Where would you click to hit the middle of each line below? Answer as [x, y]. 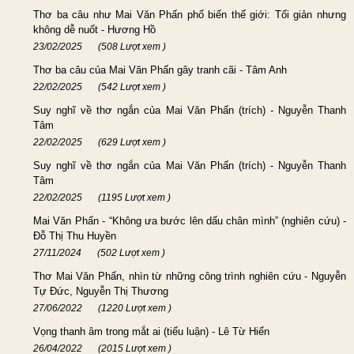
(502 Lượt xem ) [131, 252]
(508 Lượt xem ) [132, 46]
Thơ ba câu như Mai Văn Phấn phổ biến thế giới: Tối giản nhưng [190, 14]
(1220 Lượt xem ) [135, 308]
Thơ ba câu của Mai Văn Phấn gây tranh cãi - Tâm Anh [160, 70]
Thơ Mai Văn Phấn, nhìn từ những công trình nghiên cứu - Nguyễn [190, 276]
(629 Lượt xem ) [132, 142]
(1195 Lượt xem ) [134, 197]
